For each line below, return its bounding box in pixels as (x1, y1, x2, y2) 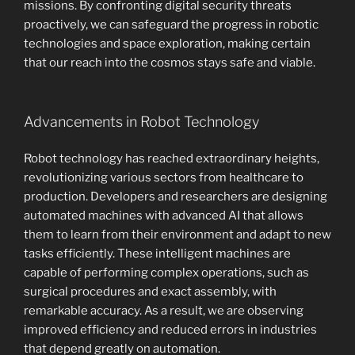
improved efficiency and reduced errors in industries (24, 323, 317, 337)
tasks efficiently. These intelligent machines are (24, 246, 291, 261)
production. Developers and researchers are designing (24, 189, 327, 204)
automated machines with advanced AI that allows (24, 208, 303, 223)
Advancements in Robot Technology (24, 113, 259, 130)
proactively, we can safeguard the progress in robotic (24, 17, 319, 32)
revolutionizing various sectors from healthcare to (24, 170, 303, 185)
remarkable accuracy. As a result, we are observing (24, 303, 303, 318)
